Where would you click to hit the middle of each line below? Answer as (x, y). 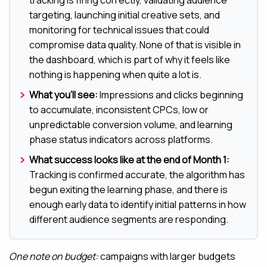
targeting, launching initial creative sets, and (125, 15)
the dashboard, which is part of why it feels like (130, 60)
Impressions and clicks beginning (170, 95)
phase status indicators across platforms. (121, 140)
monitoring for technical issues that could (119, 30)
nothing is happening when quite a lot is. (115, 75)
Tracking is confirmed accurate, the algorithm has (137, 175)
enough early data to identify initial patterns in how (138, 205)
